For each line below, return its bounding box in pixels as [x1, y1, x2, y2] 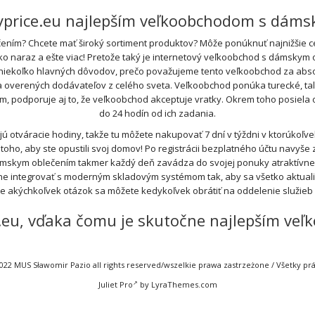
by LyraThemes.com [137, 279, 217, 290]
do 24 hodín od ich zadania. [99, 107, 216, 120]
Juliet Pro [98, 279, 133, 290]
